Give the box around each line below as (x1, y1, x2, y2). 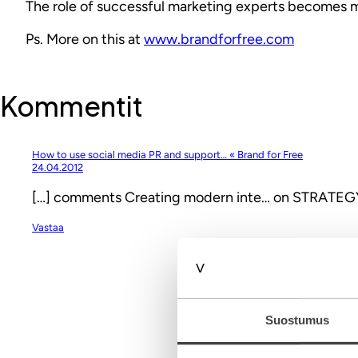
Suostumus (265, 312, 330, 327)
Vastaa (32, 221, 64, 233)
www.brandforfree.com (144, 30, 294, 48)
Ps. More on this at (26, 30, 144, 48)
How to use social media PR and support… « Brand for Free (32, 148, 303, 161)
